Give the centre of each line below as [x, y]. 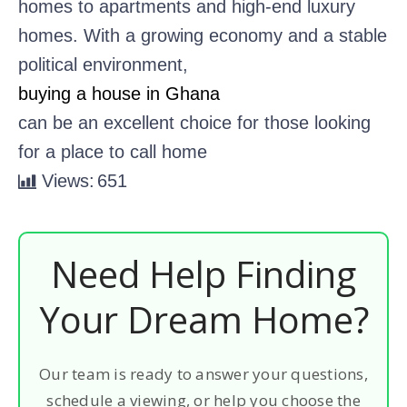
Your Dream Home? [203, 319]
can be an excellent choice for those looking [194, 122]
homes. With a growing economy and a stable [203, 35]
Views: [68, 180]
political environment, [103, 64]
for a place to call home [113, 151]
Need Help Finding [203, 273]
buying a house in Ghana [119, 93]
